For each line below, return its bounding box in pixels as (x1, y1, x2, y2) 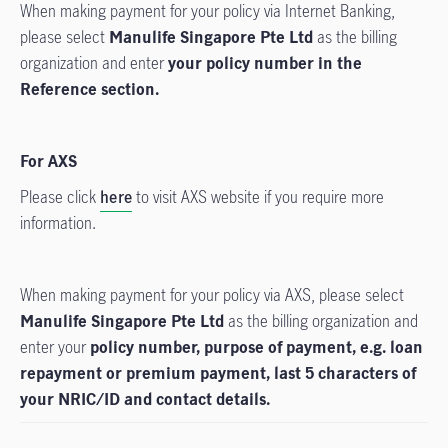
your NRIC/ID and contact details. (20, 388, 270, 410)
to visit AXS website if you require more (132, 186, 385, 208)
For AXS (20, 150, 77, 172)
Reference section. (20, 78, 159, 100)
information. (20, 212, 96, 234)
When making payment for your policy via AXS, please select (20, 284, 404, 306)
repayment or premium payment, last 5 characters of (20, 362, 416, 384)
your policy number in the (168, 52, 362, 74)
